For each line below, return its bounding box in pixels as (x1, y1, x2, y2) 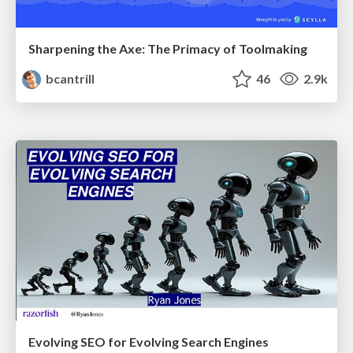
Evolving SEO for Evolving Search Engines (28, 334, 269, 350)
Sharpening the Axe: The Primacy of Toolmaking (28, 40, 307, 56)
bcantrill (43, 70, 95, 86)
